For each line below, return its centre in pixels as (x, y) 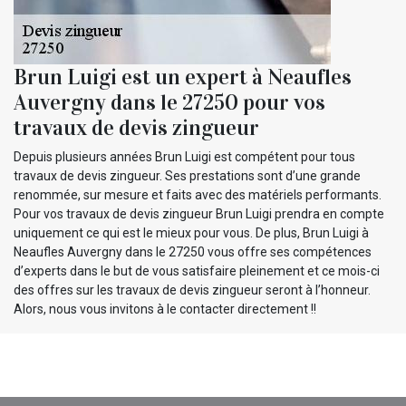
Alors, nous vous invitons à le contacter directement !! (165, 309)
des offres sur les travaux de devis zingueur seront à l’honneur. (192, 290)
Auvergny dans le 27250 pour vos (169, 102)
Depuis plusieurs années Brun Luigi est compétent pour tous (184, 156)
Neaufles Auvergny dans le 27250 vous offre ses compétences (193, 251)
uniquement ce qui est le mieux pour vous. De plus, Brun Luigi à (191, 232)
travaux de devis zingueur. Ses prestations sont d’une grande (187, 175)
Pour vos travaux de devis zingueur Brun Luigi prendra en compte (199, 213)
